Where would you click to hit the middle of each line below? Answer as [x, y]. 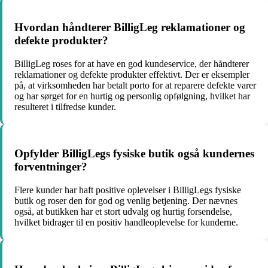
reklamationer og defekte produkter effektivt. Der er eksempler [132, 74]
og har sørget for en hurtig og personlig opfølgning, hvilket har [132, 96]
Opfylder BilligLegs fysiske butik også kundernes [134, 154]
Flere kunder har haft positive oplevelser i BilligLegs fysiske [128, 190]
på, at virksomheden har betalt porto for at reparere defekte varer [135, 85]
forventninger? [51, 167]
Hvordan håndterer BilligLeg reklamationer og [130, 27]
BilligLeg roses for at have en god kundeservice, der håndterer [132, 63]
